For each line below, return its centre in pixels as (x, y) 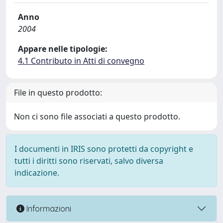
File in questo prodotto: (58, 93)
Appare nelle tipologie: (63, 49)
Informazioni (48, 208)
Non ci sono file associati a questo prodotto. (97, 116)
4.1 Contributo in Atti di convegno (81, 61)
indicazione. (37, 173)
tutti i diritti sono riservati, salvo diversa (89, 161)
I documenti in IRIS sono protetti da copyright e (104, 149)
